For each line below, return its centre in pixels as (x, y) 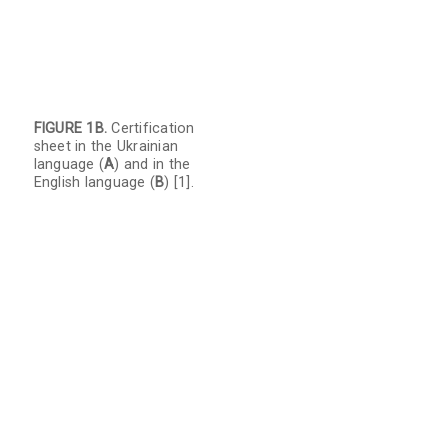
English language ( (94, 183)
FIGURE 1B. (70, 129)
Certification (151, 129)
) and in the (152, 165)
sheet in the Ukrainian (106, 147)
